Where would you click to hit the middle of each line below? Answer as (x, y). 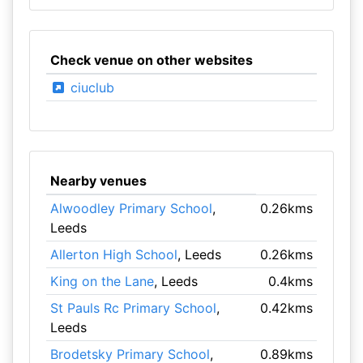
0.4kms (291, 281)
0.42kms (287, 308)
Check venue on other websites (151, 60)
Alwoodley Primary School (131, 208)
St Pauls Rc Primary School (133, 308)
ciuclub (90, 88)
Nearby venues (98, 181)
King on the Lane (102, 281)
